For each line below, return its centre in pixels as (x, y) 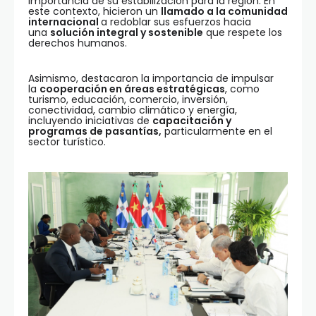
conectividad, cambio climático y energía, (133, 110)
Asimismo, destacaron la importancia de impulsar (151, 78)
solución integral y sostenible (127, 32)
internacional (65, 22)
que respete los (243, 32)
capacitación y (192, 121)
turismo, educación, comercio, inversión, (128, 99)
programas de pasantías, (95, 131)
